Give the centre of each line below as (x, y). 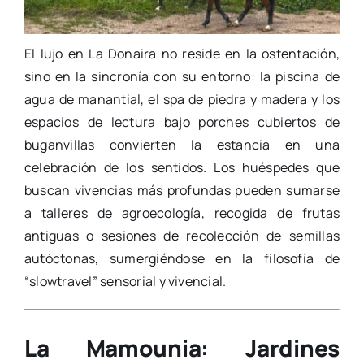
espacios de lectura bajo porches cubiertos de (182, 121)
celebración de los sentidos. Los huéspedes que (182, 167)
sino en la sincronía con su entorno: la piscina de (182, 76)
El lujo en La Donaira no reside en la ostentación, (182, 53)
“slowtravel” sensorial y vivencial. (125, 281)
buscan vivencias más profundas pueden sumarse (182, 190)
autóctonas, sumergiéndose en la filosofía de (182, 258)
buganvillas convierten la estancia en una (182, 144)
